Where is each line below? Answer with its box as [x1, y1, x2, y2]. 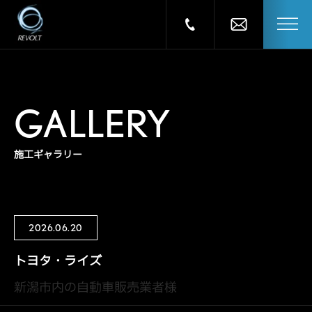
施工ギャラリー [14, 149, 82, 160]
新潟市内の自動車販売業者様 [14, 280, 177, 295]
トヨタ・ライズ [14, 253, 102, 268]
